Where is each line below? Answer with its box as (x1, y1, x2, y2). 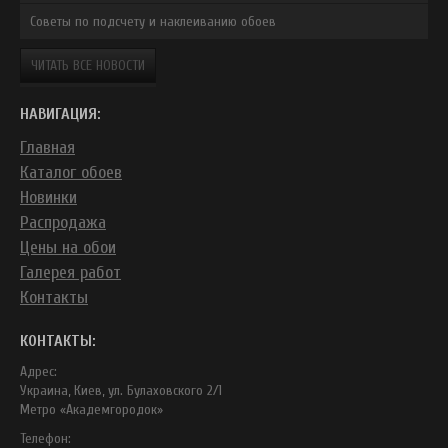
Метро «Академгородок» (20, 401, 163, 418)
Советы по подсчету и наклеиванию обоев (30, 13, 276, 30)
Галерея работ (20, 262, 121, 283)
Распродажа (20, 212, 106, 233)
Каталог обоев (20, 162, 122, 183)
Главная (20, 137, 75, 158)
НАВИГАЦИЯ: (20, 105, 101, 123)
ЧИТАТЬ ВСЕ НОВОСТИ (31, 57, 145, 74)
